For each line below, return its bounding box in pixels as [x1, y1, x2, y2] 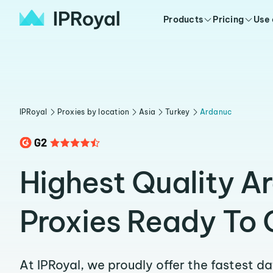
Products [163, 14, 204, 25]
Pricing [213, 14, 244, 25]
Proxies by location [57, 107, 130, 116]
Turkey [165, 107, 190, 116]
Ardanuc [199, 107, 232, 116]
